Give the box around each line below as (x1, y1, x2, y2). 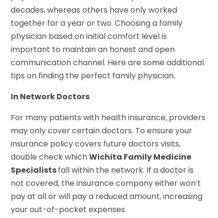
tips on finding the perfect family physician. (11, 70, 176, 82)
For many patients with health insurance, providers (11, 112, 206, 124)
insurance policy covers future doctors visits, (11, 138, 181, 150)
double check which (11, 151, 90, 163)
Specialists (11, 164, 58, 176)
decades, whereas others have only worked (11, 4, 178, 16)
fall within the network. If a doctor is (58, 164, 194, 176)
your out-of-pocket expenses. (11, 204, 127, 216)
